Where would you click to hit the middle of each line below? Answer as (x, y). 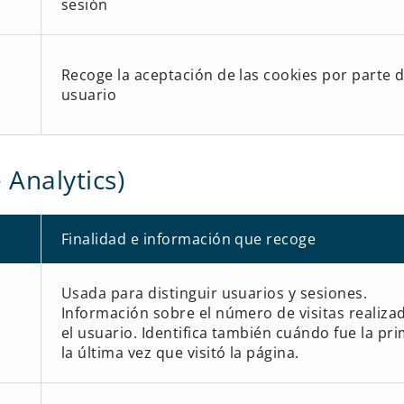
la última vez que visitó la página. (180, 352)
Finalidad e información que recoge (188, 239)
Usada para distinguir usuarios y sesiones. (214, 293)
